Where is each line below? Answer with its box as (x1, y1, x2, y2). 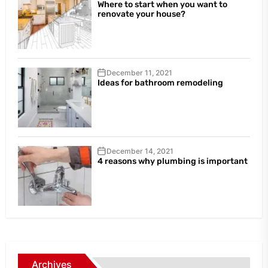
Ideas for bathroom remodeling (97, 77, 223, 88)
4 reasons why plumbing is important (97, 156, 248, 166)
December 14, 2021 (106, 146, 173, 156)
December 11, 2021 (106, 68, 172, 77)
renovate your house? (97, 8, 185, 19)
